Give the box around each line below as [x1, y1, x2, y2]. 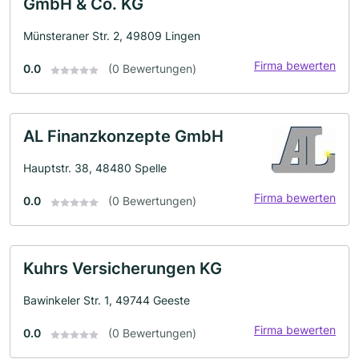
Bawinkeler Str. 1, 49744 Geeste [23, 293, 190, 308]
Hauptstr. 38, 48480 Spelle [23, 161, 167, 175]
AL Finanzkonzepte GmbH [23, 127, 224, 147]
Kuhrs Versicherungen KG [23, 259, 222, 279]
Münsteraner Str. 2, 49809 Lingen [23, 29, 200, 43]
